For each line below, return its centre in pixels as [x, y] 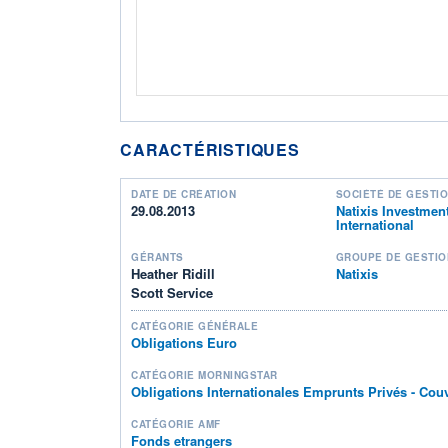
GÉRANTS [157, 256]
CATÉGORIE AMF [176, 423]
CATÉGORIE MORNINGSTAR [204, 374]
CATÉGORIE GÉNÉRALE [194, 325]
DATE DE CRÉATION [183, 193]
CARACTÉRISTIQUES [210, 149]
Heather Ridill [173, 273]
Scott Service [172, 292]
